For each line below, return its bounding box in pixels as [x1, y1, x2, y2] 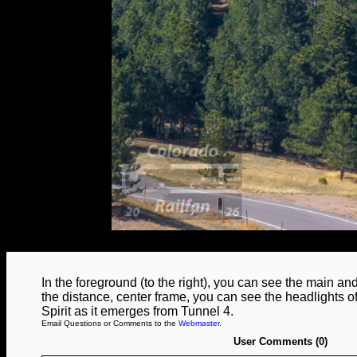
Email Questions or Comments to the [41, 319, 178, 328]
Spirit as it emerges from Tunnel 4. [41, 304, 233, 318]
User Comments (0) [233, 335, 328, 347]
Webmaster [178, 319, 219, 328]
